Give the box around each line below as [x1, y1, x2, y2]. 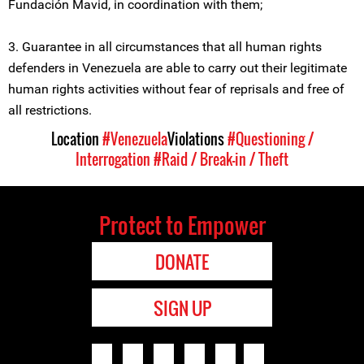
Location [50, 128, 102, 149]
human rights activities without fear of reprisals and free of [8, 81, 344, 97]
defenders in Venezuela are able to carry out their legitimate [8, 60, 347, 76]
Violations [167, 128, 227, 149]
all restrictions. [8, 102, 92, 118]
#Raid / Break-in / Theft [154, 149, 288, 170]
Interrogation [76, 149, 150, 170]
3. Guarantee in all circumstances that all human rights [8, 39, 322, 54]
